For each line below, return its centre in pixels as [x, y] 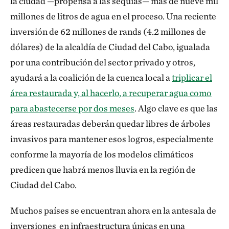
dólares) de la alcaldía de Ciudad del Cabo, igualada [110, 47]
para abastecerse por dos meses [72, 108]
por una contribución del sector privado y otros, [103, 62]
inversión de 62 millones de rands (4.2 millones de [108, 31]
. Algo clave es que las [176, 108]
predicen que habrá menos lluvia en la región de [103, 169]
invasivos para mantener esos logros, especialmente [112, 139]
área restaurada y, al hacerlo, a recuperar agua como [111, 93]
